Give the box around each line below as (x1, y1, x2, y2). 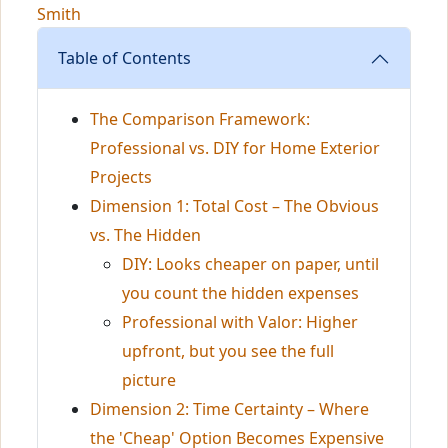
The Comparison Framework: (90, 108, 310, 130)
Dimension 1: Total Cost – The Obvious (90, 195, 379, 217)
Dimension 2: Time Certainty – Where (90, 398, 369, 420)
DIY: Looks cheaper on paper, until (122, 253, 379, 275)
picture (122, 369, 176, 391)
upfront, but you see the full (122, 340, 334, 362)
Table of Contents (58, 47, 191, 69)
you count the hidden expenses (122, 282, 359, 304)
